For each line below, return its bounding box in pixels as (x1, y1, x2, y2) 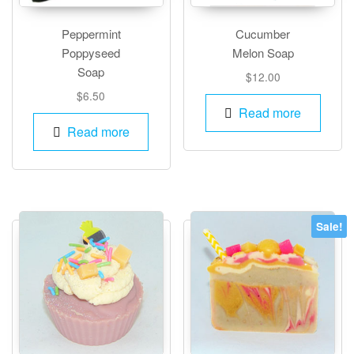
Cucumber (235, 25, 291, 42)
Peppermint (61, 25, 121, 42)
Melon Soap (232, 44, 294, 61)
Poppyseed (62, 44, 121, 61)
